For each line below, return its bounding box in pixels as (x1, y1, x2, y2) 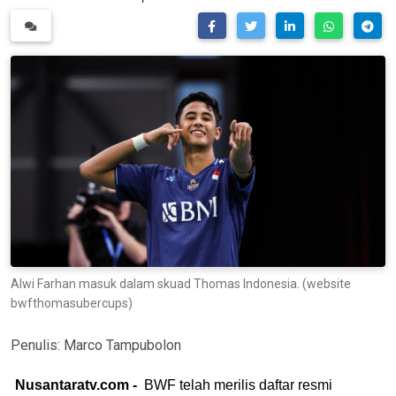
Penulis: (11, 336, 64, 354)
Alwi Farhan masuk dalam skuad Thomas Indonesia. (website (11, 276, 351, 291)
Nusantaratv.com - (15, 377, 144, 392)
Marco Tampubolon (64, 336, 181, 354)
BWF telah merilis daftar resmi (144, 377, 332, 392)
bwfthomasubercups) (11, 295, 133, 310)
